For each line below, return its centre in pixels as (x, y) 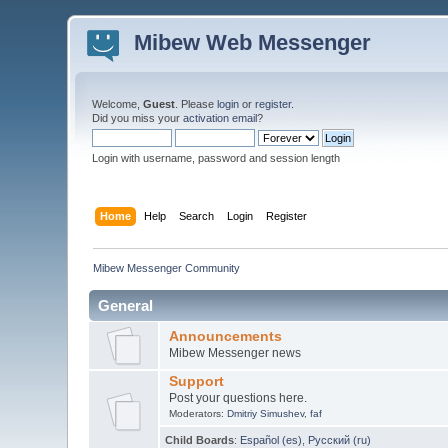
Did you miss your (138, 118)
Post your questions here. (237, 397)
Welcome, (118, 104)
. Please (196, 104)
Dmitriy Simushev (265, 413)
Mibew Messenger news (234, 352)
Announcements (225, 336)
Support (196, 381)
